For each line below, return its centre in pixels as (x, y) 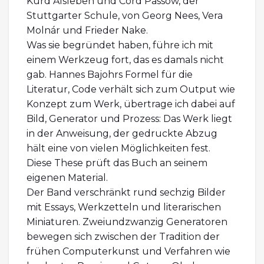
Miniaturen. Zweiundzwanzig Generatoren (127, 222)
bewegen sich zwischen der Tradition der (123, 237)
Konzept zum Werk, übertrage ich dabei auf (131, 104)
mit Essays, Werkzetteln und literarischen (124, 207)
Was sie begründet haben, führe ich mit (120, 45)
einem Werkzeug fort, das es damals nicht (125, 60)
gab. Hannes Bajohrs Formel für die (110, 75)
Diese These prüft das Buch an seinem (117, 163)
